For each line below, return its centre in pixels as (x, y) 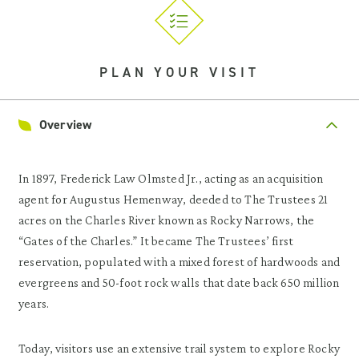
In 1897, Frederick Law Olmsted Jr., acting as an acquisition (171, 178)
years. (34, 303)
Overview (66, 125)
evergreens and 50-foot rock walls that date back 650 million (179, 282)
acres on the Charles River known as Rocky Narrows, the (167, 220)
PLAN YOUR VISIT (179, 72)
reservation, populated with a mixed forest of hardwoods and (179, 262)
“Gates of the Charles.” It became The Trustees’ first (156, 241)
